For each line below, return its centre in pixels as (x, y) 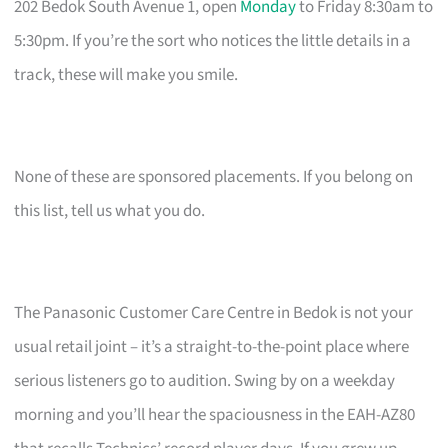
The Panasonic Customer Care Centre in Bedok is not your (214, 312)
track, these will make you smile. (126, 74)
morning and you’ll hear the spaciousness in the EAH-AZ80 (215, 414)
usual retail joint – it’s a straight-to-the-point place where (212, 346)
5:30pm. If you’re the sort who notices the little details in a (213, 40)
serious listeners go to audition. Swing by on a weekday (205, 380)
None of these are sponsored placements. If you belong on (214, 176)
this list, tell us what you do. (110, 210)
